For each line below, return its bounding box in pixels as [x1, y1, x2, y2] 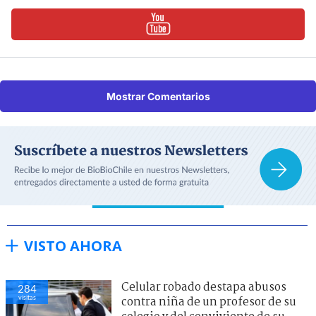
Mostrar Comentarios [106, 90, 210, 102]
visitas [18, 293, 36, 301]
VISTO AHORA [24, 236, 122, 255]
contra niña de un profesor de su [121, 293, 296, 311]
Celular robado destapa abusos [121, 278, 286, 296]
